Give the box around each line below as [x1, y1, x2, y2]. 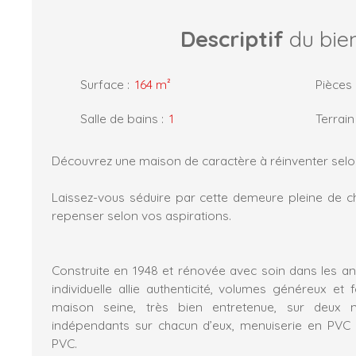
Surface [80, 75, 124, 92]
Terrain [315, 110, 354, 126]
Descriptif [180, 25, 284, 52]
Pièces [315, 75, 352, 92]
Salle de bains [80, 110, 158, 126]
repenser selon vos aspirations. [52, 207, 234, 223]
